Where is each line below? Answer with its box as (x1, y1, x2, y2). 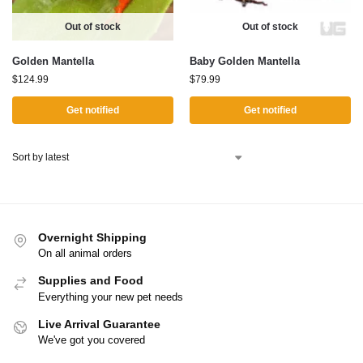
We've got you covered (38, 334, 145, 347)
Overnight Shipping (38, 231, 147, 244)
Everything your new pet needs (38, 290, 183, 303)
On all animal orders (38, 247, 132, 260)
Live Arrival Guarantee (38, 317, 160, 331)
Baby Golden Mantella (190, 55, 300, 67)
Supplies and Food (38, 274, 143, 288)
